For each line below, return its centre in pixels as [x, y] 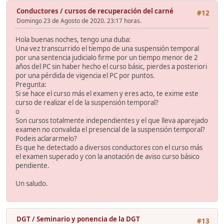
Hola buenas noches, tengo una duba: [73, 40]
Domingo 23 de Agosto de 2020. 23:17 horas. [79, 20]
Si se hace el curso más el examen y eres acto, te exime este [107, 94]
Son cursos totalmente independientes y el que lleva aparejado [112, 121]
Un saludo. [32, 184]
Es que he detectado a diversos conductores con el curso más [109, 148]
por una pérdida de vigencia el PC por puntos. [85, 76]
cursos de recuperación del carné [119, 11]
